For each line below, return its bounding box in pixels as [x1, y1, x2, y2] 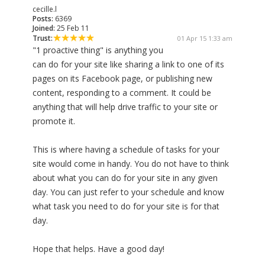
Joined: [33, 23, 55, 34]
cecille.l [33, 4, 57, 15]
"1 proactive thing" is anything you [33, 44, 163, 56]
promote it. [33, 115, 75, 127]
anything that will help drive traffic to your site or [33, 101, 218, 113]
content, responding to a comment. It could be [33, 87, 211, 99]
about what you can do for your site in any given [33, 172, 218, 184]
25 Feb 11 [55, 23, 89, 34]
